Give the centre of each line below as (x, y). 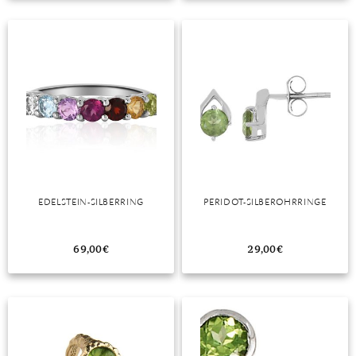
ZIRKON (44, 52)
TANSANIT (51, 21)
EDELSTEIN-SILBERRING (91, 201)
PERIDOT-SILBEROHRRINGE (265, 201)
